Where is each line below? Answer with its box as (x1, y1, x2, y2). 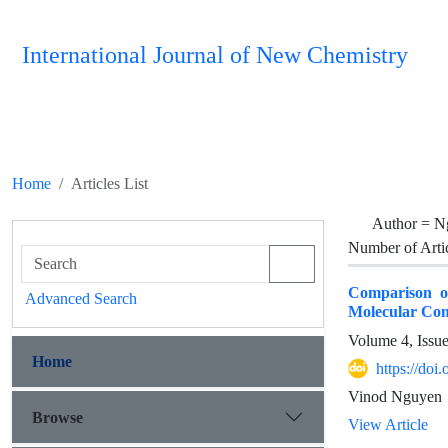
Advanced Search (25, 289, 137, 308)
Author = (372, 214, 434, 233)
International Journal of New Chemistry (22, 42, 408, 69)
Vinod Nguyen (348, 387, 442, 406)
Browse (32, 407, 83, 427)
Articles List (71, 174, 148, 193)
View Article (348, 415, 428, 434)
